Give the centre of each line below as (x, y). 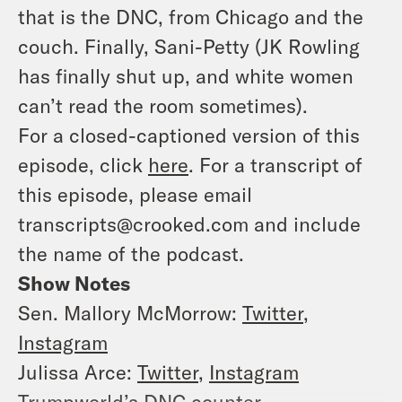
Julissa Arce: (78, 372)
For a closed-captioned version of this (189, 135)
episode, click (83, 165)
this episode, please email (135, 194)
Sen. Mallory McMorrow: (130, 313)
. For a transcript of (275, 165)
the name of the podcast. (131, 253)
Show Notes (74, 283)
